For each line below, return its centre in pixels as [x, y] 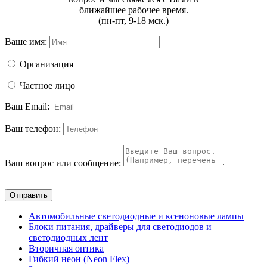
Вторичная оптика [66, 248]
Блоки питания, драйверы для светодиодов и [120, 226]
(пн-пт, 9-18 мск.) [133, 20]
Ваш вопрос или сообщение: [63, 163]
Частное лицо [47, 85]
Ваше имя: [26, 41]
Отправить [29, 195]
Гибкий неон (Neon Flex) [79, 259]
